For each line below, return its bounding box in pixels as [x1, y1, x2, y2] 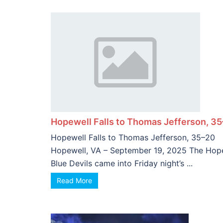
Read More [57, 176, 92, 185]
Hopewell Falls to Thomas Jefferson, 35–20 [51, 132, 215, 142]
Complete [55, 4, 91, 12]
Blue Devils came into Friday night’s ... [51, 158, 193, 168]
